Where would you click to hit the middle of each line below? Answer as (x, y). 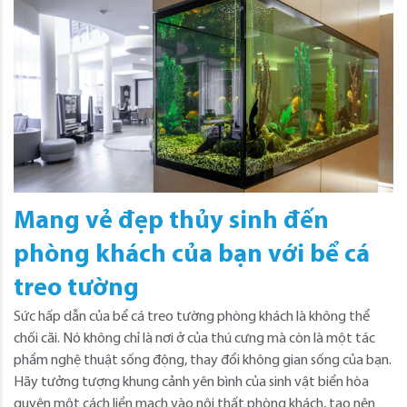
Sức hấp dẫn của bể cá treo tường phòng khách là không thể (192, 317)
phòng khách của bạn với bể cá (192, 255)
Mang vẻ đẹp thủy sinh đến (171, 221)
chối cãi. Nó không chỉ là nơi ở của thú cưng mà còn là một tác (194, 338)
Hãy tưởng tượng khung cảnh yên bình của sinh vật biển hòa (191, 382)
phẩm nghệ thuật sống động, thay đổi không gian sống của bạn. (203, 360)
